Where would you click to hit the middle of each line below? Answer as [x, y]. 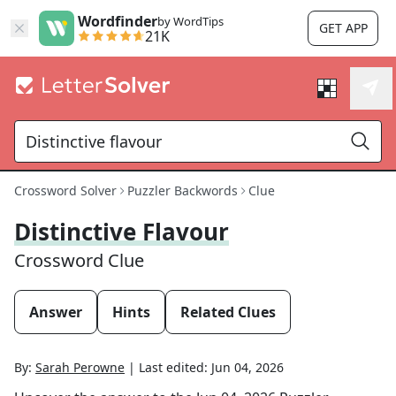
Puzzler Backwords [183, 190]
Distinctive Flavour [122, 232]
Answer [56, 312]
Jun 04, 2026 [247, 367]
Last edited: [175, 367]
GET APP [343, 28]
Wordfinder [118, 21]
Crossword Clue [79, 260]
